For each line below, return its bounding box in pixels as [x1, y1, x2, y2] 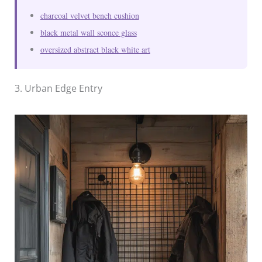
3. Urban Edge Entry [14, 81, 102, 95]
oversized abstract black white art [40, 43, 150, 55]
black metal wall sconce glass [40, 26, 137, 38]
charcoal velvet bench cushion [40, 9, 139, 21]
